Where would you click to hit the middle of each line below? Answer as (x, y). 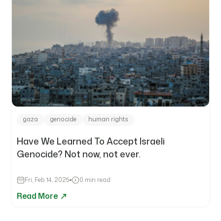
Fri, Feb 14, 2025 (47, 180)
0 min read (95, 180)
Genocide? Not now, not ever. (79, 154)
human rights (108, 119)
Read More (38, 196)
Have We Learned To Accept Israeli (91, 141)
